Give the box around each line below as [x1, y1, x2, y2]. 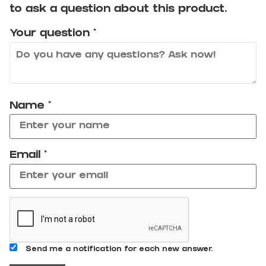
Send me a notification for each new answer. [26, 246, 213, 254]
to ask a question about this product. [9, 4, 227, 15]
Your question [9, 28, 93, 40]
